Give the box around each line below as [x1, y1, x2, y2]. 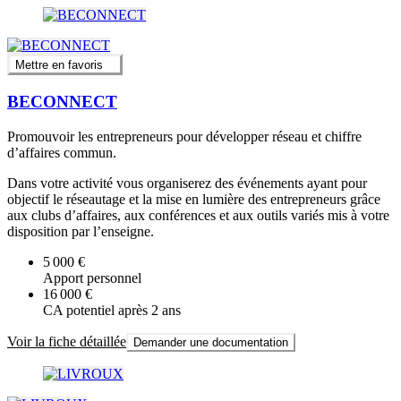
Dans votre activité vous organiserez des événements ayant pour [7, 175, 367, 191]
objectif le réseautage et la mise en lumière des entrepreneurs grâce [7, 191, 380, 207]
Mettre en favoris [15, 58, 103, 73]
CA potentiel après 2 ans [43, 302, 181, 318]
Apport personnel [43, 269, 141, 286]
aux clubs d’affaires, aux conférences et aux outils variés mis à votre [7, 207, 389, 223]
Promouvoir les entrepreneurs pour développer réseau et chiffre [7, 128, 362, 144]
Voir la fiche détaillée [7, 333, 126, 349]
